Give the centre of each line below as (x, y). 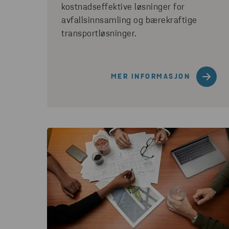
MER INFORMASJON (150, 77)
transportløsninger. (99, 34)
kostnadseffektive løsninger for (123, 7)
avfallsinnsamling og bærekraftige (129, 21)
